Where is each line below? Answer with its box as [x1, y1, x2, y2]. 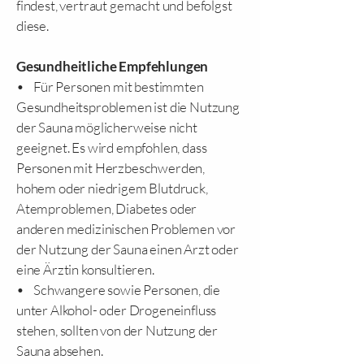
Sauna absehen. [16, 342, 103, 359]
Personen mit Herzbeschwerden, [16, 159, 206, 176]
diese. [16, 17, 49, 34]
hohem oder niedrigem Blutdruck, [16, 180, 208, 197]
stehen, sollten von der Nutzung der [16, 322, 219, 339]
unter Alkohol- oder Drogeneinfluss [16, 301, 217, 318]
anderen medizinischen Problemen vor [16, 220, 236, 237]
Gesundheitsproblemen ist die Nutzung [16, 98, 240, 115]
